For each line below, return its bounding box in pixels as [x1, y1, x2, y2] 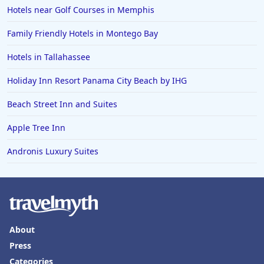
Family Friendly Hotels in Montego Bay [7, 28, 158, 39]
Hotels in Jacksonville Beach [22, 9, 136, 21]
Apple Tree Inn [7, 122, 65, 133]
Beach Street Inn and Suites [7, 98, 117, 110]
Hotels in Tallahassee [7, 51, 90, 62]
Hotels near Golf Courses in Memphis [7, 4, 154, 15]
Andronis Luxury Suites [7, 146, 98, 157]
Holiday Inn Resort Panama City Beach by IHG [7, 75, 187, 86]
